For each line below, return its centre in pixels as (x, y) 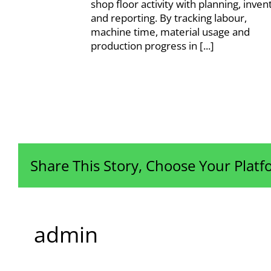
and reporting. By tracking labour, (168, 18)
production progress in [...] (152, 46)
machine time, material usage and (170, 32)
